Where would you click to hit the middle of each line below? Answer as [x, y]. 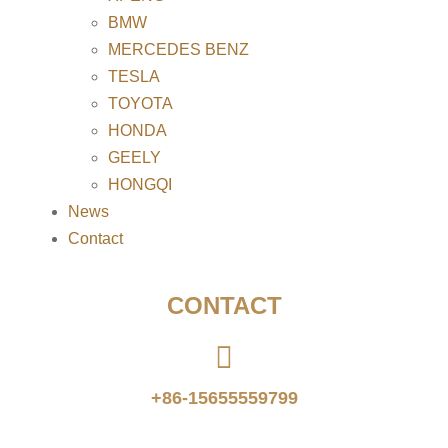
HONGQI [140, 184]
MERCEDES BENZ [178, 49]
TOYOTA [140, 103]
